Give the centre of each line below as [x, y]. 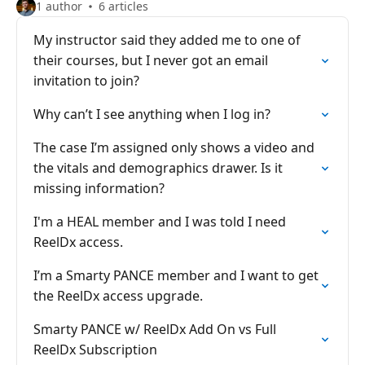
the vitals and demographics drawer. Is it [158, 168]
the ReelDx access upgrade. [118, 296]
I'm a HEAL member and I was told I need [160, 222]
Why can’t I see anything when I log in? [152, 114]
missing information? [99, 188]
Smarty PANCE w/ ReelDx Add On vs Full [155, 329]
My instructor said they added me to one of [167, 40]
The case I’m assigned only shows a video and [174, 147]
